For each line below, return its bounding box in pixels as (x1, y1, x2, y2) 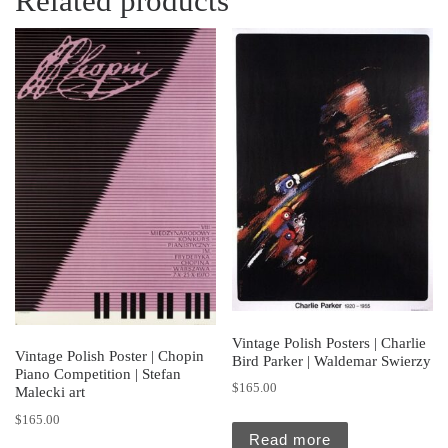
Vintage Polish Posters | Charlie (232, 334, 427, 351)
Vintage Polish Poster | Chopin (15, 348, 204, 365)
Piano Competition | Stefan (15, 366, 181, 383)
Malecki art (15, 384, 85, 401)
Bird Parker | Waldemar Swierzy (232, 352, 432, 369)
